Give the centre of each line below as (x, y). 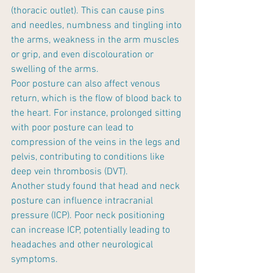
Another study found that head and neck (97, 187)
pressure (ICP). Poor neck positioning (89, 216)
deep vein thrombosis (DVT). (69, 172)
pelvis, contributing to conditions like (89, 158)
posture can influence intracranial (83, 201)
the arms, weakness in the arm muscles (96, 41)
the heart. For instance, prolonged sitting (97, 114)
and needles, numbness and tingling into (97, 26)
